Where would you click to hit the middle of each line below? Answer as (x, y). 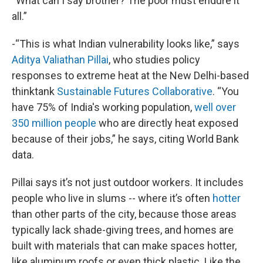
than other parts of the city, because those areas (124, 214)
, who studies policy (154, 60)
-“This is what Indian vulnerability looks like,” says (126, 44)
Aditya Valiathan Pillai (60, 60)
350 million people (54, 123)
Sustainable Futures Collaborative (135, 91)
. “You (226, 91)
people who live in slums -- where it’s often (112, 198)
